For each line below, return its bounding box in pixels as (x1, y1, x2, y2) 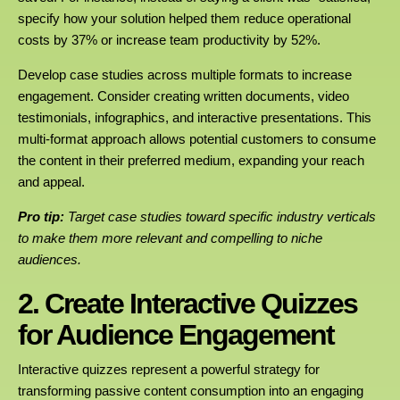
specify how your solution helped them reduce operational (18, 11, 351, 27)
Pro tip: (18, 209, 64, 225)
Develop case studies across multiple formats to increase (18, 67, 352, 83)
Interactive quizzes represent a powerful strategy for (18, 362, 320, 378)
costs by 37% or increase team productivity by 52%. (18, 32, 321, 48)
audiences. (18, 252, 81, 268)
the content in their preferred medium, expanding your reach (18, 153, 364, 169)
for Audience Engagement (18, 318, 334, 351)
